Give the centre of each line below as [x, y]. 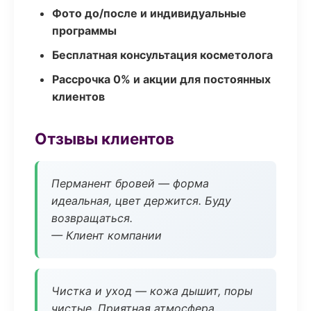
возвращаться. [92, 218]
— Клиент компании [107, 235]
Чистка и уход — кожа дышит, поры [152, 291]
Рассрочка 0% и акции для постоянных [161, 79]
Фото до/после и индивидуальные [149, 13]
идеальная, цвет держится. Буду [141, 201]
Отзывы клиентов [104, 138]
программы [84, 31]
